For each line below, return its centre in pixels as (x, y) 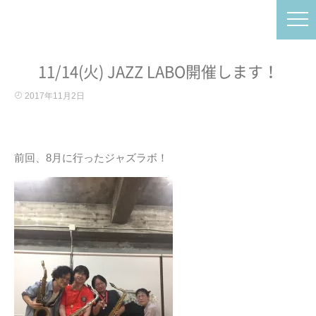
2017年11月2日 (54, 96)
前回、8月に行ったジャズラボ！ (91, 158)
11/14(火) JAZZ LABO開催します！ (158, 72)
